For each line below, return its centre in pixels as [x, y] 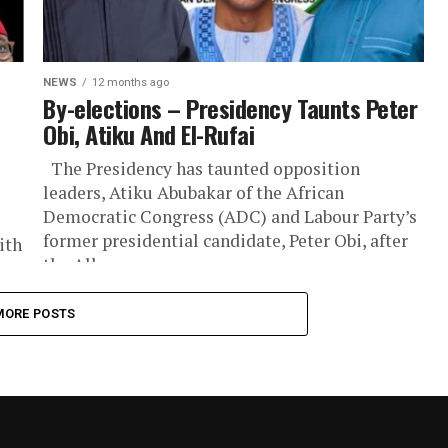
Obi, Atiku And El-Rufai [149, 134]
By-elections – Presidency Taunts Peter [230, 108]
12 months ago [131, 82]
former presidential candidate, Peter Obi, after [226, 240]
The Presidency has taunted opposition [202, 168]
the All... [76, 264]
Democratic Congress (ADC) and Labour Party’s [230, 216]
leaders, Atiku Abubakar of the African [194, 192]
